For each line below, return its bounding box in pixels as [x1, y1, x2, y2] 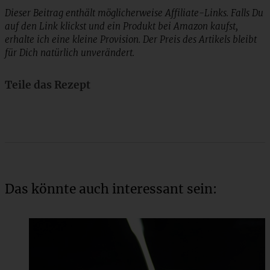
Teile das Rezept [5, 78, 90, 92]
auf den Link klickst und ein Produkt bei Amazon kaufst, [5, 20, 238, 33]
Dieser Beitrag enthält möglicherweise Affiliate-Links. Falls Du [5, 7, 263, 19]
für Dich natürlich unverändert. [5, 47, 134, 59]
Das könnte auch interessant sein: [5, 181, 217, 198]
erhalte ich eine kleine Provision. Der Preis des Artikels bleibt [5, 34, 257, 46]
